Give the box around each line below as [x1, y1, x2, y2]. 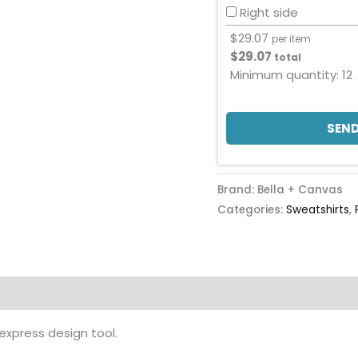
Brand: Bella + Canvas [217, 181, 343, 197]
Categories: [217, 201, 286, 217]
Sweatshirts [286, 201, 349, 217]
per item [272, 32, 311, 46]
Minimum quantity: [230, 66, 342, 83]
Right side [240, 4, 298, 21]
